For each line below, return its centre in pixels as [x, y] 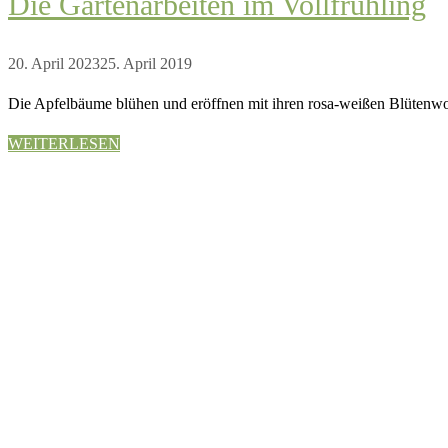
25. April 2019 [146, 64]
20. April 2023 [54, 64]
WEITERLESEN [64, 144]
